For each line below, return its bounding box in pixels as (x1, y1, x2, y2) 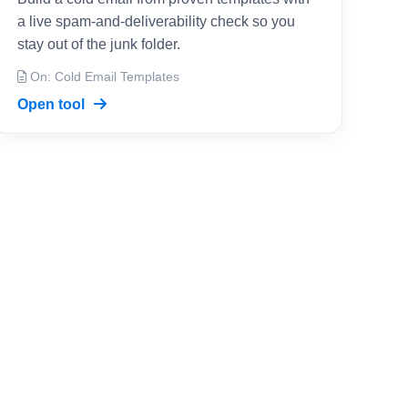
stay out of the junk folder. (17, 36, 180, 52)
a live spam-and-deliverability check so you (17, 14, 295, 29)
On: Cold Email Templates (26, 70, 179, 84)
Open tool (17, 97, 88, 112)
